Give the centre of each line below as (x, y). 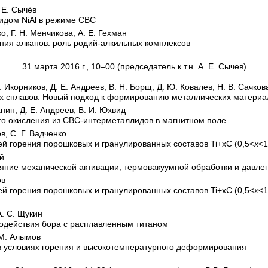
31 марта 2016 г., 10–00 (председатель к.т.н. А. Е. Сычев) (134, 66)
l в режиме (57, 20)
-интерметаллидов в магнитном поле (153, 120)
